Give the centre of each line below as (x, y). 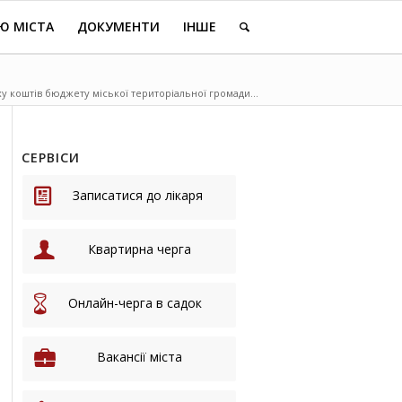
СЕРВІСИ (50, 157)
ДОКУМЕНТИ (118, 26)
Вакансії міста (140, 357)
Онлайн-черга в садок (135, 303)
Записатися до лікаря (137, 195)
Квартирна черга (139, 249)
